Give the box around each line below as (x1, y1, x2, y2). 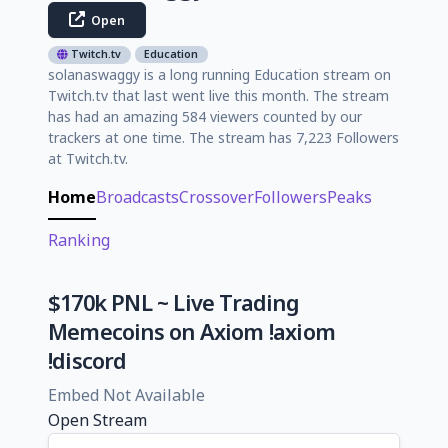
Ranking (48, 228, 110, 251)
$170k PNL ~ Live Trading (48, 287, 299, 317)
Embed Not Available (48, 383, 205, 406)
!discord (48, 345, 127, 375)
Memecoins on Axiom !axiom (48, 316, 335, 346)
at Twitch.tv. (48, 148, 128, 168)
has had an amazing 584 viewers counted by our (48, 106, 362, 126)
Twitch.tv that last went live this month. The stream (48, 85, 389, 105)
